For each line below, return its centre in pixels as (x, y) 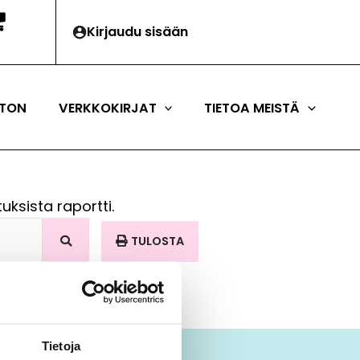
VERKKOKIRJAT (107, 108)
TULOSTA (157, 241)
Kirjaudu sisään (138, 32)
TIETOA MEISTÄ (252, 108)
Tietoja (61, 346)
